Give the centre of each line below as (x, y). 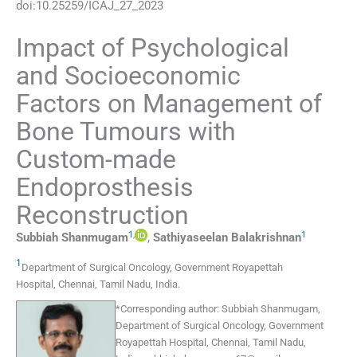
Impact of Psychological (153, 48)
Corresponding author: (170, 308)
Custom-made (96, 160)
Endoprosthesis (105, 188)
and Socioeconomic (128, 76)
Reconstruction (102, 216)
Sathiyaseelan (190, 238)
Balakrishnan (266, 238)
